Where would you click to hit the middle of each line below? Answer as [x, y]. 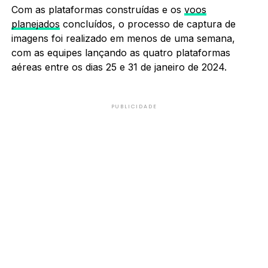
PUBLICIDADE [134, 106]
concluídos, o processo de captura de [147, 24]
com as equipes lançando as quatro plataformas [121, 52]
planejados [35, 24]
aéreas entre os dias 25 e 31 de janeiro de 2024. [119, 67]
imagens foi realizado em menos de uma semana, [123, 38]
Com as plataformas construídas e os [98, 9]
